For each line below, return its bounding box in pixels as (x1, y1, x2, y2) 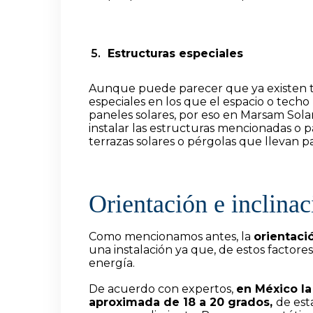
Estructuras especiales (103, 47, 243, 61)
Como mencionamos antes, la (89, 230, 254, 244)
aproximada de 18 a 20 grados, (89, 296, 276, 310)
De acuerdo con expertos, (89, 282, 236, 296)
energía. (89, 256, 135, 270)
